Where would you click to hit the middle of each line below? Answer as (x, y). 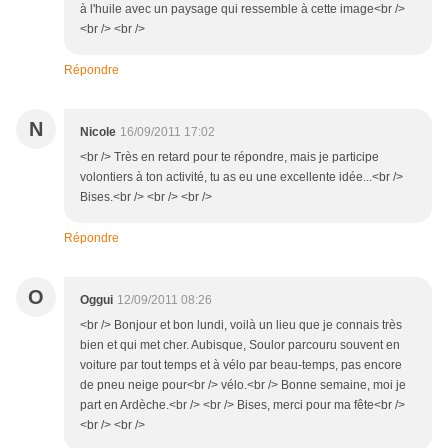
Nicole (98, 132)
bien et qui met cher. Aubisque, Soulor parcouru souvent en (240, 345)
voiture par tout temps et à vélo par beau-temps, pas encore (241, 365)
